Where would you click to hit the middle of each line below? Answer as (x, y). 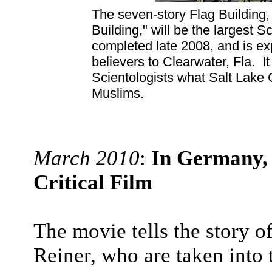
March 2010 (86, 158)
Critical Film (93, 182)
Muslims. (118, 93)
